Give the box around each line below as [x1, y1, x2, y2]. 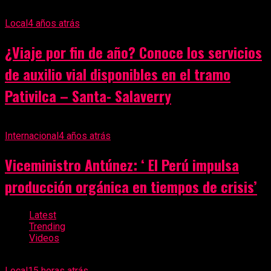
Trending [29, 220, 65, 232]
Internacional [5, 130, 59, 142]
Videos [29, 232, 59, 244]
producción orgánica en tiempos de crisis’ [5, 175, 257, 198]
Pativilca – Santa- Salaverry [5, 85, 171, 107]
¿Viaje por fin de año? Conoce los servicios [5, 41, 262, 64]
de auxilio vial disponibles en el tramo [5, 63, 230, 85]
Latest [29, 209, 56, 221]
